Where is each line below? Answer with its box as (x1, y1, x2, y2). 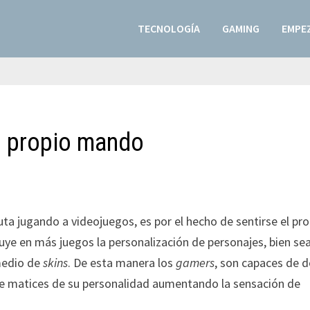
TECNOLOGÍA (137, 21, 200, 35)
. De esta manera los (68, 255, 176, 271)
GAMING (221, 21, 259, 35)
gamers (176, 255, 215, 271)
